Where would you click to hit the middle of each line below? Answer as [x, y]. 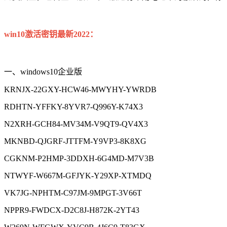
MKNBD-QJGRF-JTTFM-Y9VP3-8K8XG [75, 141]
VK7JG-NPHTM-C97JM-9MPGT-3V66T [73, 193]
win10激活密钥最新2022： [51, 34]
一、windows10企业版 [43, 71]
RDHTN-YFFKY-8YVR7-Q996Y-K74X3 [73, 106]
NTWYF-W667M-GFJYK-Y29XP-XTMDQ [78, 175]
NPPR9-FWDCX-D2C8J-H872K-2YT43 [72, 210]
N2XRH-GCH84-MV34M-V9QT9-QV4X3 [76, 124]
